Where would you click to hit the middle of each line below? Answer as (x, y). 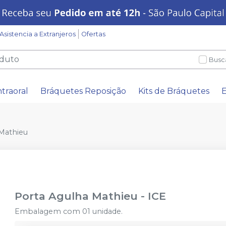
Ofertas (93, 34)
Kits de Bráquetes (174, 91)
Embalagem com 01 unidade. (69, 211)
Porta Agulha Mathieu (78, 196)
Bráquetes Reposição (83, 91)
